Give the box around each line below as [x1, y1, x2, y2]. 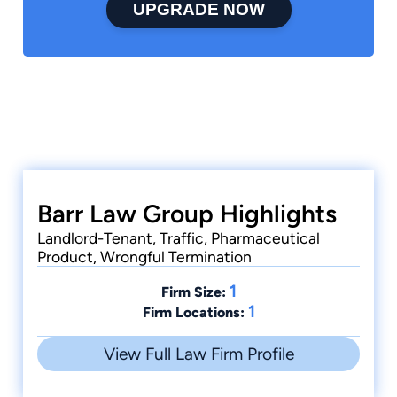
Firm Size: [160, 284, 226, 301]
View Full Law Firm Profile [103, 344, 294, 365]
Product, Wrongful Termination [37, 247, 252, 267]
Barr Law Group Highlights [37, 198, 337, 230]
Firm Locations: [142, 304, 245, 322]
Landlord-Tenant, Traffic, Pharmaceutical [37, 229, 320, 248]
